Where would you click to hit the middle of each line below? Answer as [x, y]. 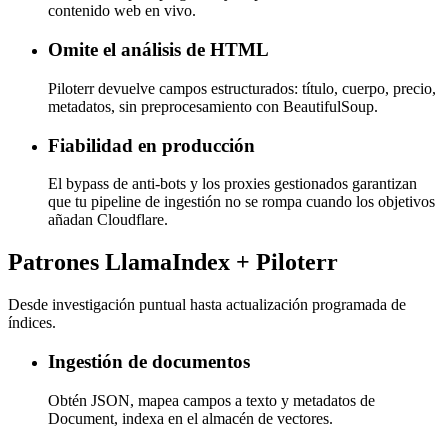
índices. [32, 323]
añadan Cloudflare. [108, 220]
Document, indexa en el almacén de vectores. [190, 418]
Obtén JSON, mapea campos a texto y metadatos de [211, 400]
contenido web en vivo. [122, 11]
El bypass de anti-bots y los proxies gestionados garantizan [232, 184]
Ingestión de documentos [149, 361]
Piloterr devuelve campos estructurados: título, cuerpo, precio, [242, 88]
